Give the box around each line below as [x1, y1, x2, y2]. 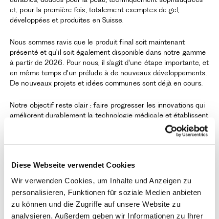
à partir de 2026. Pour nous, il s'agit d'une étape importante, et [10, 58, 209, 67]
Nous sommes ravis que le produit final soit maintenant [10, 38, 185, 46]
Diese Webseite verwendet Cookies [11, 161, 135, 170]
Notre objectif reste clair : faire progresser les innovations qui [10, 101, 205, 109]
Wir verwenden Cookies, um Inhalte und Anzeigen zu [11, 176, 192, 185]
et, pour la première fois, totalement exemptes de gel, [10, 5, 180, 14]
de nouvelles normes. [10, 121, 77, 130]
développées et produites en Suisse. [10, 16, 124, 24]
